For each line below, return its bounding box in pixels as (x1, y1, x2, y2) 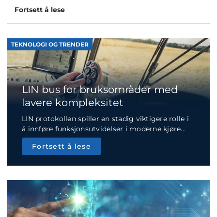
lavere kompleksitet (22, 96, 124, 109)
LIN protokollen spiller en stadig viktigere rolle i (22, 114, 189, 124)
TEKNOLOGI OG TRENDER (11, 41, 89, 48)
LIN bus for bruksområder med (22, 83, 178, 96)
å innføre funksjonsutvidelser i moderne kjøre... (22, 124, 186, 134)
